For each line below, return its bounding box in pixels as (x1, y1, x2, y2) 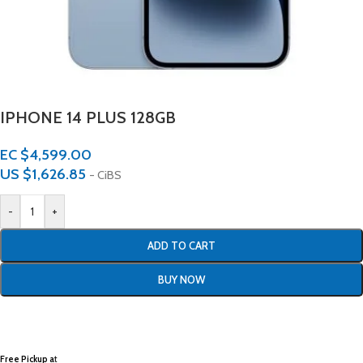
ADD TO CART (147, 239, 216, 252)
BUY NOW (158, 273, 205, 286)
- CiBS (89, 168, 122, 182)
